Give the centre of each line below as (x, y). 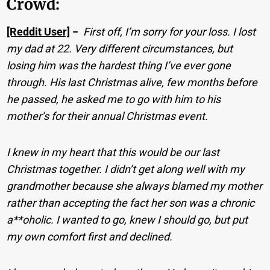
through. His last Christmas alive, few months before (132, 82)
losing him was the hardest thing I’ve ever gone (119, 65)
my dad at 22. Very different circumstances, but (120, 48)
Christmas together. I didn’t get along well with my (126, 169)
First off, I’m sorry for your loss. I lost (170, 31)
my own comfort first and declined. (90, 236)
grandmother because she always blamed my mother (135, 186)
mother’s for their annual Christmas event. (108, 116)
